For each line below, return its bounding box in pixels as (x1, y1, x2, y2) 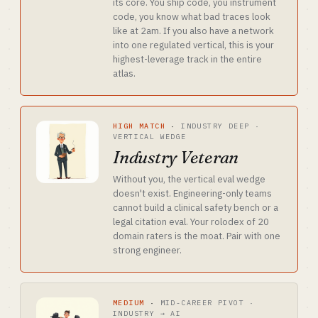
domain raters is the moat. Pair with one (113, 230, 280, 242)
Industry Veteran (113, 147, 239, 168)
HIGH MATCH (113, 121, 165, 131)
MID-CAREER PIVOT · (160, 298, 255, 307)
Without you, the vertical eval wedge (113, 173, 265, 185)
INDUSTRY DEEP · (181, 121, 261, 131)
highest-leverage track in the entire (113, 53, 262, 65)
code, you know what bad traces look (113, 11, 270, 23)
